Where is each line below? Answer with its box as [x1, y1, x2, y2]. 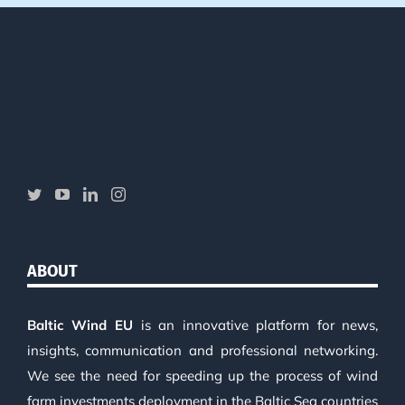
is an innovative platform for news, [133, 316, 379, 334]
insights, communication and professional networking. [26, 341, 379, 359]
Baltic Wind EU [26, 316, 133, 334]
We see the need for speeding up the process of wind [26, 366, 379, 384]
